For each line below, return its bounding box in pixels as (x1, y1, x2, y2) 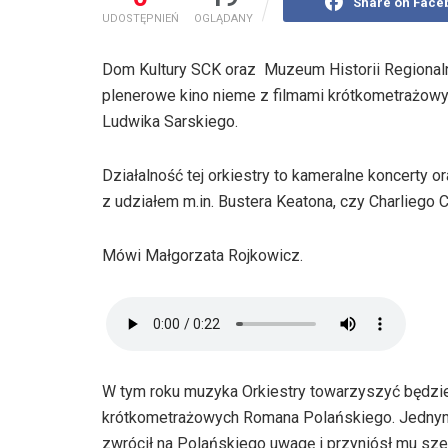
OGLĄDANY (194, 11, 253, 25)
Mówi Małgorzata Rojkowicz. (102, 245, 303, 265)
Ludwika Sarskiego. (102, 111, 238, 131)
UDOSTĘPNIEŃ (102, 11, 179, 25)
